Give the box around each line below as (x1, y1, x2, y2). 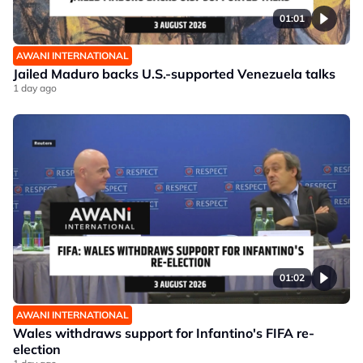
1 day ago (13, 82, 57, 95)
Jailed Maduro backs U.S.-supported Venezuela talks (13, 66, 335, 83)
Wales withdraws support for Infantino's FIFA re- (13, 325, 314, 342)
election (13, 341, 61, 358)
